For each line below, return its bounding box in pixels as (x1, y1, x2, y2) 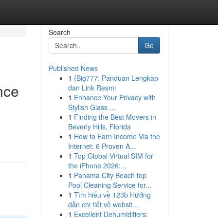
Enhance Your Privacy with (73, 92, 156, 102)
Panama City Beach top (73, 170, 146, 180)
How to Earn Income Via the (73, 131, 160, 141)
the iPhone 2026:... (68, 161, 127, 170)
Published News (48, 63, 98, 73)
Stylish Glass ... (68, 102, 115, 112)
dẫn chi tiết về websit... (68, 200, 138, 209)
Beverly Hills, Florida (68, 122, 131, 131)
